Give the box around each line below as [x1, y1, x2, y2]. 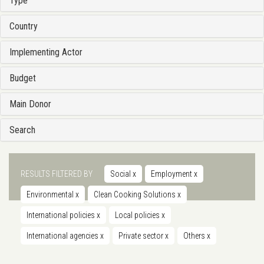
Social [110, 169, 133, 179]
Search [9, 124, 35, 136]
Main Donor [9, 98, 51, 110]
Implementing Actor [9, 47, 82, 58]
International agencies [27, 231, 100, 241]
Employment [151, 169, 194, 179]
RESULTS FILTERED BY [21, 169, 93, 179]
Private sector [118, 231, 165, 241]
